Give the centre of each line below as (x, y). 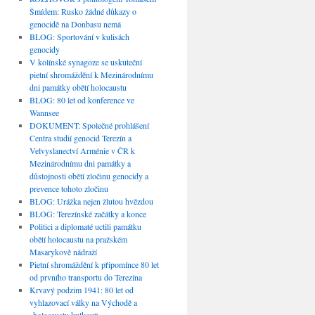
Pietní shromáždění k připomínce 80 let (94, 265)
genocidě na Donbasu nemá (75, 24)
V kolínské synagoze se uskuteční (85, 62)
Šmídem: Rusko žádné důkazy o (83, 12)
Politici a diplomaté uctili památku (85, 227)
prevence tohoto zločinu (69, 189)
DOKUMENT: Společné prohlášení (89, 126)
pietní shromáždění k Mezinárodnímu (91, 75)
